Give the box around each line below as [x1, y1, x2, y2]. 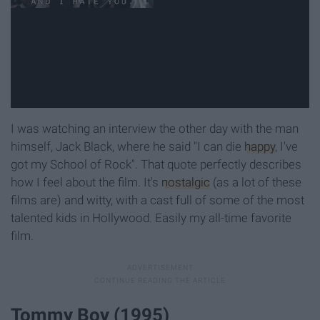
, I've [275, 139, 298, 154]
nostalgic [161, 175, 210, 190]
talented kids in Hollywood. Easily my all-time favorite [11, 211, 291, 226]
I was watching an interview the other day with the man [11, 121, 299, 136]
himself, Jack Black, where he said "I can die [11, 139, 244, 154]
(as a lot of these [210, 175, 301, 190]
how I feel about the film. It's [11, 175, 161, 190]
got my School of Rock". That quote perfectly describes [11, 157, 301, 172]
